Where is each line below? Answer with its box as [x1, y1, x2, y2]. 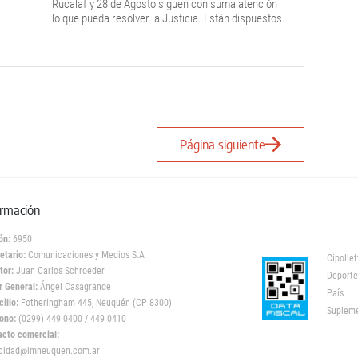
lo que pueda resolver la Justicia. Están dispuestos [52, 11, 282, 26]
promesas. [52, 40, 101, 54]
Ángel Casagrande [38, 281, 111, 292]
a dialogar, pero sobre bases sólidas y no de [52, 26, 250, 40]
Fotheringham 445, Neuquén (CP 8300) [18, 297, 172, 308]
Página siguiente [179, 137, 265, 153]
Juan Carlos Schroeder [16, 265, 105, 276]
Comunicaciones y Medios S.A [26, 249, 145, 261]
